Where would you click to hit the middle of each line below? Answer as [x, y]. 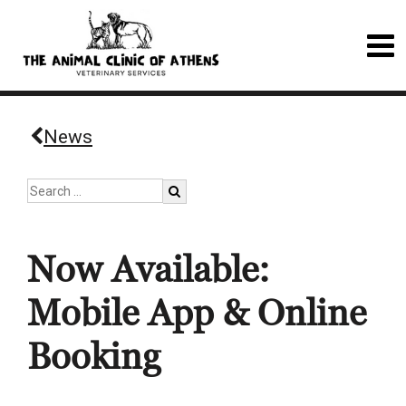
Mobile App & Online [197, 314]
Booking [94, 357]
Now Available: [149, 270]
